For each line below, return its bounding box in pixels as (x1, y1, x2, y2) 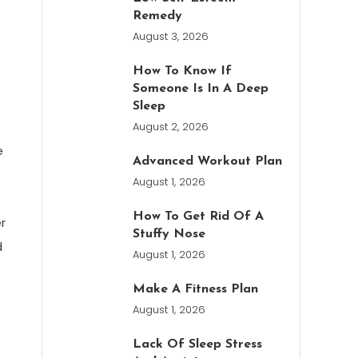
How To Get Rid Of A (133, 210, 265, 223)
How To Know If (133, 65, 233, 78)
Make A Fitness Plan (133, 283, 259, 296)
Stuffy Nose (133, 228, 206, 241)
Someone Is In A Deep (133, 82, 269, 95)
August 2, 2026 (133, 119, 209, 134)
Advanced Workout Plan (133, 155, 283, 168)
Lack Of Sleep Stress (133, 338, 263, 351)
